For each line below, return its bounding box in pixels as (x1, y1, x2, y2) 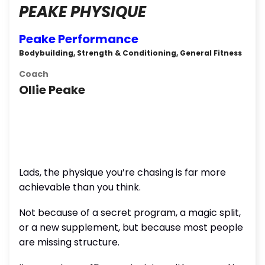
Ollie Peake (19, 82, 85, 98)
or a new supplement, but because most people (19, 221, 243, 234)
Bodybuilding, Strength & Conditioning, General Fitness (19, 48, 242, 58)
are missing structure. (19, 235, 119, 249)
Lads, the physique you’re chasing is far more (19, 166, 226, 179)
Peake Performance (19, 31, 138, 47)
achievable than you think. (19, 180, 141, 194)
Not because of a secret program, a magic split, (19, 206, 241, 219)
